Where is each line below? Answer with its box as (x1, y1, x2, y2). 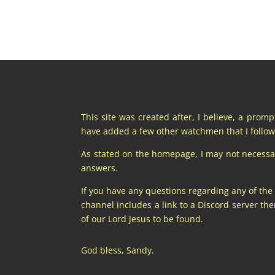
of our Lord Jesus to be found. (81, 212, 203, 225)
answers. (81, 161, 118, 174)
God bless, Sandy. (81, 244, 154, 256)
